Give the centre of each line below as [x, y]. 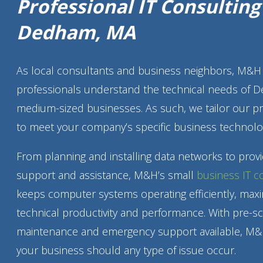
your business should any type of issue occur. [126, 250]
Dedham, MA [76, 32]
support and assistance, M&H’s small [106, 175]
